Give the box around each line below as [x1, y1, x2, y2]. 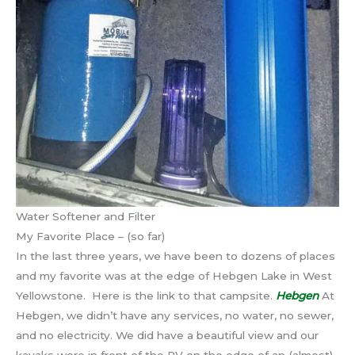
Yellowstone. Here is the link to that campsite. [16, 289, 276, 303]
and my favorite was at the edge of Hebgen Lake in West [16, 269, 332, 283]
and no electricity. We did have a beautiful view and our [16, 329, 319, 342]
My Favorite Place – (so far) [16, 230, 165, 243]
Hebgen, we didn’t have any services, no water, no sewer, [16, 309, 334, 323]
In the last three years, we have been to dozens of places [16, 250, 335, 263]
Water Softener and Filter [16, 210, 155, 223]
